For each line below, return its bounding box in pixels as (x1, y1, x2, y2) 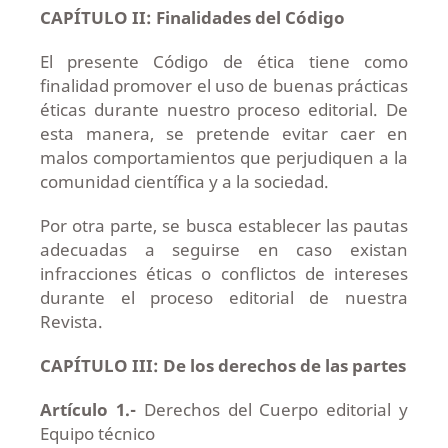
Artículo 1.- (39, 397, 136, 421)
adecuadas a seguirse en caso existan (39, 237, 409, 261)
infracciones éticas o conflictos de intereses (39, 261, 409, 285)
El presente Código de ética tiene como (39, 49, 409, 73)
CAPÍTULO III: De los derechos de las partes (39, 353, 406, 377)
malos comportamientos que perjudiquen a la (39, 145, 409, 169)
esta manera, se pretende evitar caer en (39, 121, 409, 145)
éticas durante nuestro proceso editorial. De (39, 97, 409, 121)
